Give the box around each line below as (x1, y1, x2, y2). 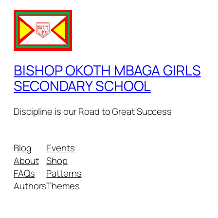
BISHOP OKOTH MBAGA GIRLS (14, 60, 201, 80)
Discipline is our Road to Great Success (14, 105, 172, 118)
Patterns (46, 166, 82, 180)
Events (46, 141, 75, 154)
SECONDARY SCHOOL (14, 76, 151, 95)
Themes (46, 179, 80, 192)
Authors (14, 179, 47, 192)
